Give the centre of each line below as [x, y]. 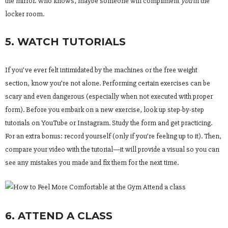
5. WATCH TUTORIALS [65, 41]
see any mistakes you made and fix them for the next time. [92, 162]
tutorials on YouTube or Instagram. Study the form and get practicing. [109, 123]
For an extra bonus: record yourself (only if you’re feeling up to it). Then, [113, 136]
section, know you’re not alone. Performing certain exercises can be [108, 83]
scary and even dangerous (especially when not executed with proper [109, 96]
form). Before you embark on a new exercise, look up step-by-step [105, 109]
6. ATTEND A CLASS [59, 216]
